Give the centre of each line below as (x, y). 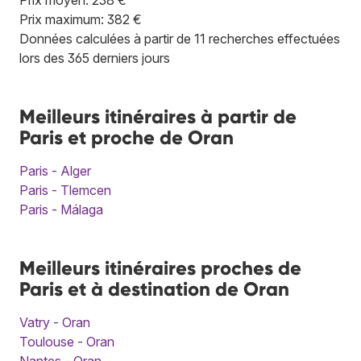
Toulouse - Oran (67, 341)
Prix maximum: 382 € (81, 19)
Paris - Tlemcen (65, 190)
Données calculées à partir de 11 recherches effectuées (180, 38)
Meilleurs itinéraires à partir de (158, 116)
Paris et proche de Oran (127, 137)
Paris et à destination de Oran (154, 288)
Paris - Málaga (61, 209)
